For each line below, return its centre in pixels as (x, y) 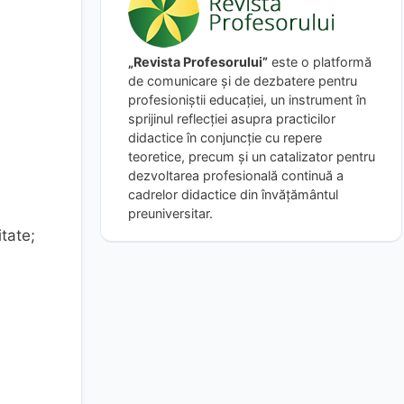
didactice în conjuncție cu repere (225, 137)
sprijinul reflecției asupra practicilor (232, 118)
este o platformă (320, 61)
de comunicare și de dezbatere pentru (243, 80)
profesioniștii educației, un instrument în (247, 99)
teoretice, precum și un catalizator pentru (252, 156)
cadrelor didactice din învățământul (233, 194)
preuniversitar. (170, 213)
